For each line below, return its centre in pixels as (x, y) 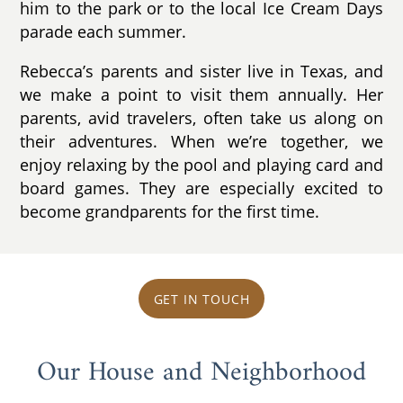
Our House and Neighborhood (201, 372)
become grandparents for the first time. (170, 211)
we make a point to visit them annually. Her (201, 94)
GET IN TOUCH (201, 299)
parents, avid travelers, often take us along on (201, 117)
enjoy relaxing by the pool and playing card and (201, 164)
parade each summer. (103, 32)
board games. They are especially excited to (201, 188)
